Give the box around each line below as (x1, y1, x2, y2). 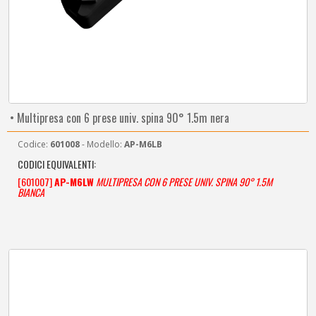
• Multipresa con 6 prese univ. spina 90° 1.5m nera (7, 109, 229, 126)
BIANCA (18, 185, 44, 200)
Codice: (18, 138, 50, 150)
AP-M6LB (124, 138, 162, 150)
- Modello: (80, 138, 124, 150)
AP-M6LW (54, 174, 94, 189)
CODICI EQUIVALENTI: (18, 157, 96, 171)
